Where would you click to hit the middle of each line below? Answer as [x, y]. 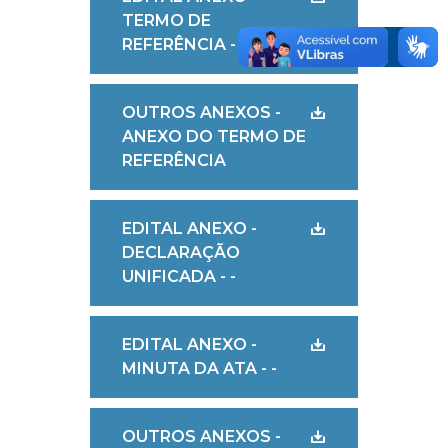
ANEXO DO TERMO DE [213, 136]
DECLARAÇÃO [180, 252]
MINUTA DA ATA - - [199, 368]
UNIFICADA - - [178, 276]
